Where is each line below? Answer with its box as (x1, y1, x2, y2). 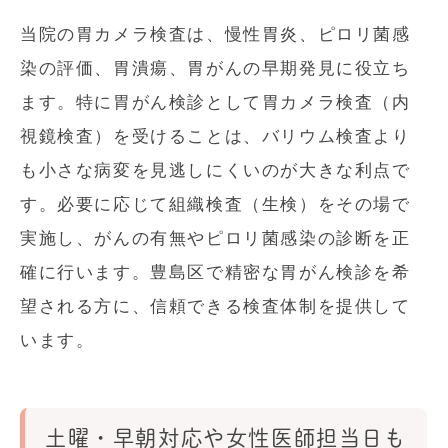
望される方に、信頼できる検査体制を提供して (20, 297, 411, 317)
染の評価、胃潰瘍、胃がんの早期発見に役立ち (20, 59, 411, 79)
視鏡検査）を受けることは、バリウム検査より (20, 127, 411, 147)
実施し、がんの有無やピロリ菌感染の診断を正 (20, 229, 411, 249)
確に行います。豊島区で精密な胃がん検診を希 (20, 263, 411, 283)
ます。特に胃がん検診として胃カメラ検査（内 (20, 93, 411, 113)
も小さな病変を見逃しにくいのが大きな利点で (20, 161, 411, 181)
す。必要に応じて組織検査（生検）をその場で (20, 195, 411, 215)
